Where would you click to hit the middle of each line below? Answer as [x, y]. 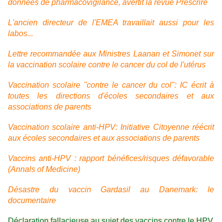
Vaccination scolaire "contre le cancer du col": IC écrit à [111, 85]
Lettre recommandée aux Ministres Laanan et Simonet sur [111, 54]
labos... [21, 34]
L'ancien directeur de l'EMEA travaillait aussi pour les [111, 23]
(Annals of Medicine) [44, 169]
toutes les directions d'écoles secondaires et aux [111, 96]
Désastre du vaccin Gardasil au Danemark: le [111, 190]
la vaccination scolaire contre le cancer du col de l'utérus [107, 65]
